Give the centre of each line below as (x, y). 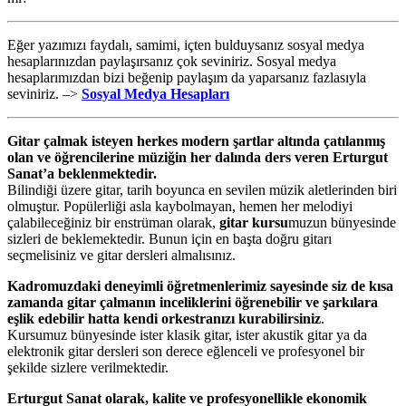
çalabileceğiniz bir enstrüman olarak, (113, 222)
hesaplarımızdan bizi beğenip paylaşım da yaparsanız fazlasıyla (187, 77)
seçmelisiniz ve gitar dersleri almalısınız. (121, 255)
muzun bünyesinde (342, 222)
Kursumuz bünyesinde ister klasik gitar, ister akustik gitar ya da (187, 334)
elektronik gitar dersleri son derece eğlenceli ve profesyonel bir (186, 351)
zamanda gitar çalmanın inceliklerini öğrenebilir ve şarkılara (193, 302)
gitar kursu (254, 222)
